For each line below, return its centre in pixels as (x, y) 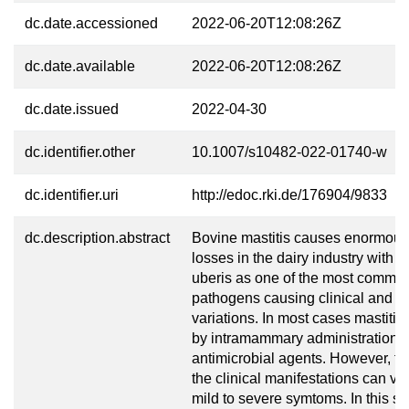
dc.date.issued (72, 109)
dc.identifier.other (80, 152)
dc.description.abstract (97, 238)
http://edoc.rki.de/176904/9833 (289, 195)
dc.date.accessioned (91, 23)
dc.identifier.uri (72, 195)
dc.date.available (80, 66)
